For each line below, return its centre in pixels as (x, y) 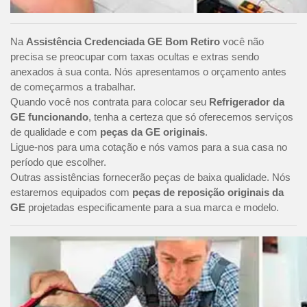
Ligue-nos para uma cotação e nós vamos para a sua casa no (149, 147)
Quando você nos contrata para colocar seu (110, 102)
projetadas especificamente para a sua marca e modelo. (152, 208)
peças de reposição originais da (208, 193)
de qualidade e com (55, 132)
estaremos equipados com (71, 193)
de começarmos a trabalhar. (73, 87)
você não (242, 42)
